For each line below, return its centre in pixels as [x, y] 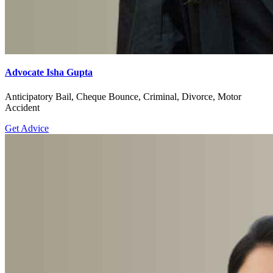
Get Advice [27, 128]
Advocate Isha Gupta [49, 73]
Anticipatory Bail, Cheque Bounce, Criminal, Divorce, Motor [123, 96]
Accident [22, 107]
